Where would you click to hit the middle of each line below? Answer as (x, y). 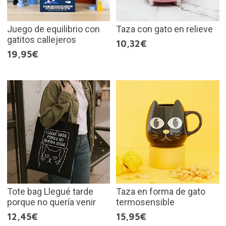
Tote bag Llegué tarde (50, 191)
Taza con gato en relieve (164, 29)
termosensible (145, 202)
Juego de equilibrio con (53, 29)
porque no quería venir (51, 202)
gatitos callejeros (41, 40)
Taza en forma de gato (161, 191)
